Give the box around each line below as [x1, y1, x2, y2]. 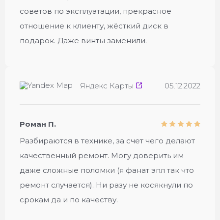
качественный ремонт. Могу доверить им [20, 151, 184, 160]
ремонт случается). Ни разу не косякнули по [20, 180, 193, 190]
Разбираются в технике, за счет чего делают [20, 136, 195, 145]
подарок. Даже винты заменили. [20, 36, 147, 45]
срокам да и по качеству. [20, 195, 118, 204]
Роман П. [20, 119, 56, 129]
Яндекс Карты [80, 81, 134, 90]
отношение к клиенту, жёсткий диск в [20, 21, 168, 30]
